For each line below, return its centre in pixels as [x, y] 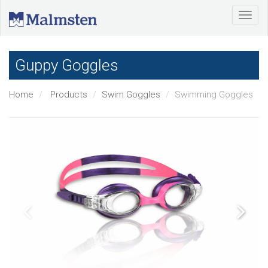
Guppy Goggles [67, 65]
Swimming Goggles [214, 94]
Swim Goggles [131, 94]
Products [69, 94]
